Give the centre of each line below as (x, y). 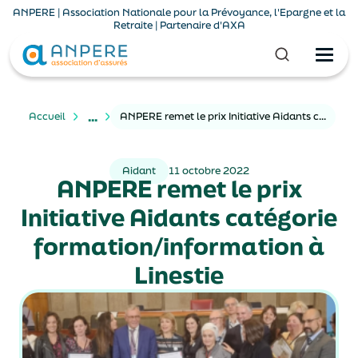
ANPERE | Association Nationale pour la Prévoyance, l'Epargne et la (179, 12)
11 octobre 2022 (209, 171)
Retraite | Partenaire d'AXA (179, 25)
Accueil (47, 116)
